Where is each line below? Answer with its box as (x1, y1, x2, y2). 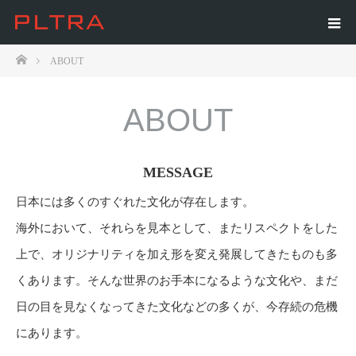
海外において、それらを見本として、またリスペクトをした (16, 222, 338, 234)
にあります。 (16, 327, 87, 339)
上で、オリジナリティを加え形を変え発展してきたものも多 (16, 248, 338, 261)
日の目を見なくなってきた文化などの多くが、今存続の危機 (16, 300, 338, 313)
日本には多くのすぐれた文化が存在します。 (16, 195, 254, 208)
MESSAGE (143, 164, 213, 180)
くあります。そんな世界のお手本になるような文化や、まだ (16, 274, 338, 287)
